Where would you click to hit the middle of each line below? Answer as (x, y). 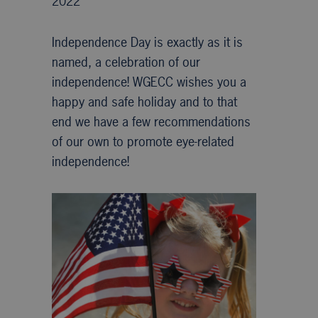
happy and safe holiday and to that (144, 102)
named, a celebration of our (126, 62)
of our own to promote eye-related (143, 142)
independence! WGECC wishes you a (149, 82)
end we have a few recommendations (151, 122)
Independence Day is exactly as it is (147, 42)
